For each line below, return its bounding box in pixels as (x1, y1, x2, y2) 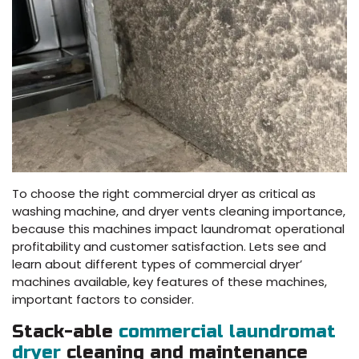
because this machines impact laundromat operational (12, 220, 345, 237)
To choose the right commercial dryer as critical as (12, 184, 316, 202)
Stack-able (12, 321, 119, 342)
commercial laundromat (119, 321, 336, 342)
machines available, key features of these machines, (12, 272, 327, 290)
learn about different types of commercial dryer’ (12, 255, 302, 272)
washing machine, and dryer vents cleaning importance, (12, 202, 345, 220)
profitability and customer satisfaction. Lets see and (12, 237, 326, 255)
